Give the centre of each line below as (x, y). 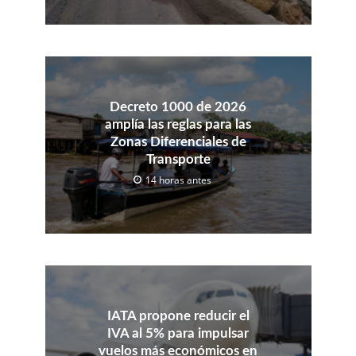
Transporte (178, 159)
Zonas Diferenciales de (178, 141)
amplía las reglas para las (178, 124)
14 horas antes (178, 180)
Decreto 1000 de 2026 (178, 106)
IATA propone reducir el (178, 316)
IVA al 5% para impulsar (178, 334)
